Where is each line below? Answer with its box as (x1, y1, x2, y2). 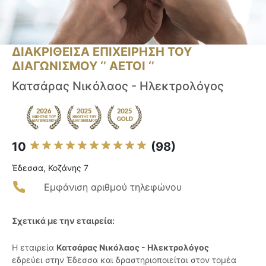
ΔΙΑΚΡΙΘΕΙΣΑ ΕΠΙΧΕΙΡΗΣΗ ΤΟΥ (12, 45, 192, 59)
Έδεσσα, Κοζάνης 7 (12, 163, 88, 173)
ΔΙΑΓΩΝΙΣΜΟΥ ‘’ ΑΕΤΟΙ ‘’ (12, 59, 154, 74)
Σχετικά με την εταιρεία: (12, 216, 115, 226)
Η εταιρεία (12, 242, 56, 253)
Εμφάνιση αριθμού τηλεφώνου (44, 181, 182, 194)
